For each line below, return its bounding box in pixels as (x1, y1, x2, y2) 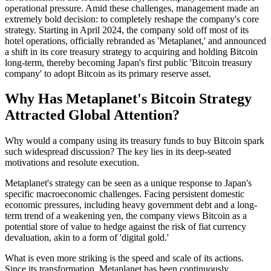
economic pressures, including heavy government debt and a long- (5, 200, 257, 211)
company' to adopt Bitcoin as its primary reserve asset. (5, 68, 211, 79)
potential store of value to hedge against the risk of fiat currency (5, 221, 246, 232)
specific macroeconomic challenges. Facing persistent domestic (5, 189, 244, 200)
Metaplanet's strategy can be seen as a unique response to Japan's (5, 178, 252, 189)
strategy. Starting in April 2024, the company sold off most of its (5, 24, 249, 35)
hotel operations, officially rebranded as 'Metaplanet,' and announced (5, 35, 266, 46)
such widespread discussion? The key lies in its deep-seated (5, 146, 231, 157)
